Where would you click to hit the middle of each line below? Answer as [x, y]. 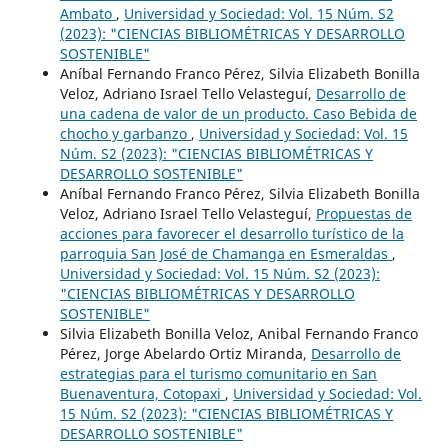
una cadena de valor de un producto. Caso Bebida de [238, 114]
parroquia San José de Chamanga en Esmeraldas [225, 254]
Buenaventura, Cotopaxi [142, 394]
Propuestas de [363, 214]
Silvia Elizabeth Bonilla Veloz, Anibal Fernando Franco [238, 334]
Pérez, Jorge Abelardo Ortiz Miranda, [185, 354]
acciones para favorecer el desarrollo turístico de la [231, 234]
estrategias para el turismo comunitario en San [218, 374]
